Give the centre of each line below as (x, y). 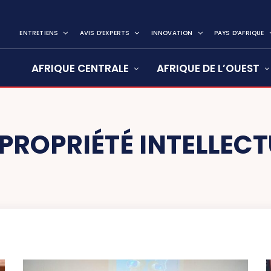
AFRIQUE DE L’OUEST (208, 69)
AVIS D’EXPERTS (105, 33)
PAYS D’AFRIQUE (239, 33)
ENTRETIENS (39, 33)
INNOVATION (172, 33)
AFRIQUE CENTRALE (80, 69)
